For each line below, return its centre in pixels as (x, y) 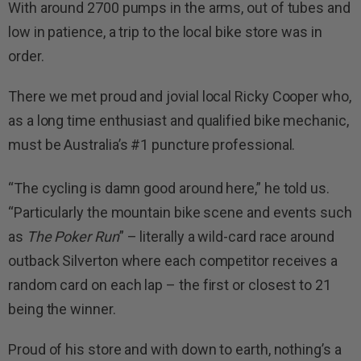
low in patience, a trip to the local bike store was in (165, 32)
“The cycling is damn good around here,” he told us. (169, 189)
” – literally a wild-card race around (226, 237)
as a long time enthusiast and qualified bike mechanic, (178, 121)
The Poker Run (73, 237)
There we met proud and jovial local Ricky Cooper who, (180, 97)
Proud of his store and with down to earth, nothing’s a (175, 350)
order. (26, 56)
